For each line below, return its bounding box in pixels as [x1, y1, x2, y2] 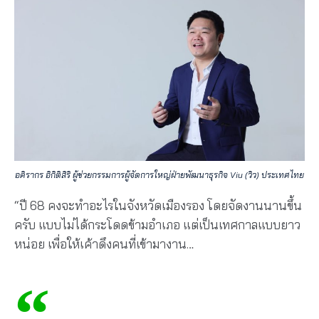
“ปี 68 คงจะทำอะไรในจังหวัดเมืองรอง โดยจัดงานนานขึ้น [14, 198, 302, 214]
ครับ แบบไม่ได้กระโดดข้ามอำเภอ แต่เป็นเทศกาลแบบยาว [14, 217, 300, 233]
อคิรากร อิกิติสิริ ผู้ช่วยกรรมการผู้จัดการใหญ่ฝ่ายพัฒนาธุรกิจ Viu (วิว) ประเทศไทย [15, 169, 304, 181]
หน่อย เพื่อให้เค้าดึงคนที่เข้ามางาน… [14, 236, 194, 252]
